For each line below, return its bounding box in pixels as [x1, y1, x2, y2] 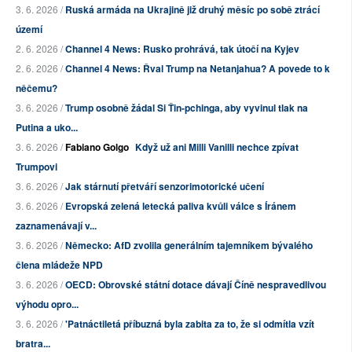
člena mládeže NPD [16, 258, 103, 273]
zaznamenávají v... [16, 218, 97, 233]
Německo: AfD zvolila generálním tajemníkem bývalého [65, 238, 313, 253]
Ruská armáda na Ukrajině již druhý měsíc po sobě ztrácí [65, 2, 320, 17]
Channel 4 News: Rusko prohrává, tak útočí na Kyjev [65, 42, 299, 57]
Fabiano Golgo [65, 140, 129, 155]
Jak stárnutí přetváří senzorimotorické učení [65, 179, 264, 194]
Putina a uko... [16, 120, 78, 135]
